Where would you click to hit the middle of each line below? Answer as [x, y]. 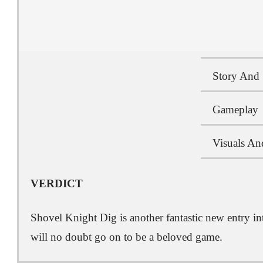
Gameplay [235, 109]
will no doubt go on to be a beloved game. [127, 237]
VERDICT [57, 183]
